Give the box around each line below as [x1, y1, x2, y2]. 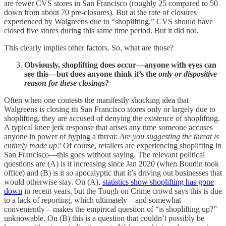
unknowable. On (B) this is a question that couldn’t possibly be [4, 213, 204, 222]
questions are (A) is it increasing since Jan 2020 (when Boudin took [4, 159, 219, 168]
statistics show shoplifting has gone [102, 177, 214, 186]
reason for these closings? [24, 78, 109, 87]
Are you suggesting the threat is [120, 132, 219, 141]
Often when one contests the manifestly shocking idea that [4, 95, 189, 104]
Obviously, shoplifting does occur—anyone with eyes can [24, 60, 216, 69]
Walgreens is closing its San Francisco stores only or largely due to [4, 104, 215, 114]
